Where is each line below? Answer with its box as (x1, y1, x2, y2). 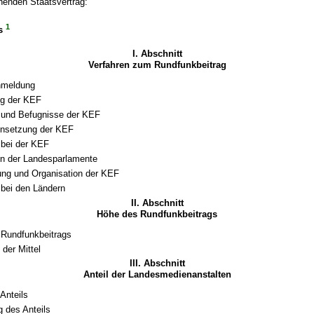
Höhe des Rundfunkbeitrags (97, 208, 217, 219)
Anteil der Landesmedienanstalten (83, 269, 231, 280)
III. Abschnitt (129, 258, 185, 268)
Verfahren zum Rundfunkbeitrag (88, 60, 226, 71)
